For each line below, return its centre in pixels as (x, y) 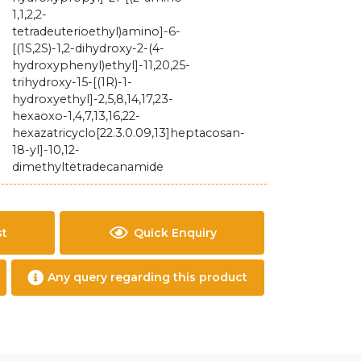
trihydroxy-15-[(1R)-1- (73, 82)
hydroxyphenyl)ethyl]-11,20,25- (102, 65)
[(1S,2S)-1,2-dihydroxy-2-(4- (89, 48)
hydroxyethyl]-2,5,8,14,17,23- (93, 99)
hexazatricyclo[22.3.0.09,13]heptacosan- (129, 133)
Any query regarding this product (148, 277)
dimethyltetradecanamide (88, 167)
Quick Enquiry (175, 232)
